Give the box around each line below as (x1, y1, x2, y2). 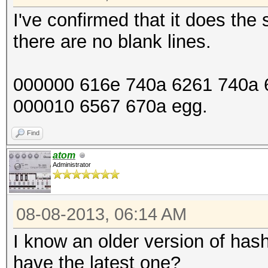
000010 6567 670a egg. (13, 96, 208, 117)
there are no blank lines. (13, 31, 211, 52)
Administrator (53, 161, 91, 168)
